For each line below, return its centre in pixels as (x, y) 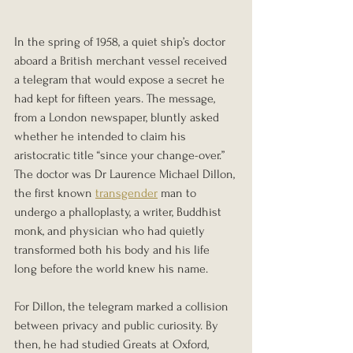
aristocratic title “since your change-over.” (121, 155)
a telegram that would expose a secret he (121, 79)
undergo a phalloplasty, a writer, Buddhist (119, 212)
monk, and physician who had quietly (111, 230)
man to (178, 193)
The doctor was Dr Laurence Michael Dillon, (126, 174)
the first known (55, 193)
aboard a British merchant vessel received (122, 60)
